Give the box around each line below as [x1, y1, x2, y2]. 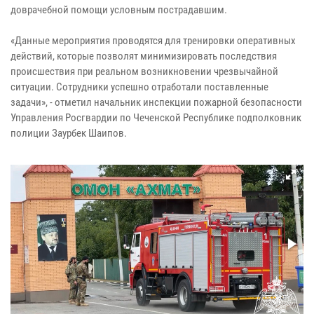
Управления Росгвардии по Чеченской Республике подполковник [11, 111, 301, 124]
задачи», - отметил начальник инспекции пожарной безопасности [11, 95, 302, 109]
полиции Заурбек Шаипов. [11, 126, 127, 139]
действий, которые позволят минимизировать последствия [11, 49, 277, 62]
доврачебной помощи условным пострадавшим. [11, 3, 227, 16]
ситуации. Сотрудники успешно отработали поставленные [11, 80, 268, 93]
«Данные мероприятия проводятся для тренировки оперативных [11, 34, 296, 47]
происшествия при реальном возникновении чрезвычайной [11, 64, 278, 78]
